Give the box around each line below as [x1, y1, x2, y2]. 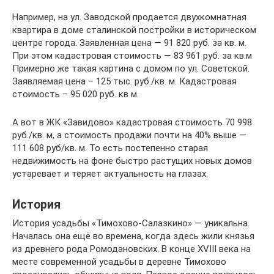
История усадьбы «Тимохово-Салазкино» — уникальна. [12, 218, 250, 229]
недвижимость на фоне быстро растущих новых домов [12, 155, 252, 166]
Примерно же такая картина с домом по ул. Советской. [12, 63, 250, 74]
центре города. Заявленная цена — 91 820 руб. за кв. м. [12, 37, 246, 48]
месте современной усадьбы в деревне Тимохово [12, 256, 226, 267]
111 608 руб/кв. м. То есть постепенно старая [12, 143, 208, 154]
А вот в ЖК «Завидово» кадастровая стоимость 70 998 [12, 117, 252, 128]
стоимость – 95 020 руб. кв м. [12, 89, 139, 100]
